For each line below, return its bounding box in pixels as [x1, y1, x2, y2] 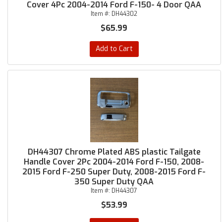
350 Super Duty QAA [74, 176, 154, 187]
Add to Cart [95, 44, 133, 54]
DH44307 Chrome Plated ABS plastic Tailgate [27, 147, 201, 157]
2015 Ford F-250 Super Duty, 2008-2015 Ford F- [22, 166, 206, 177]
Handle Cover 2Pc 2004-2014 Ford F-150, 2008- [24, 157, 205, 167]
